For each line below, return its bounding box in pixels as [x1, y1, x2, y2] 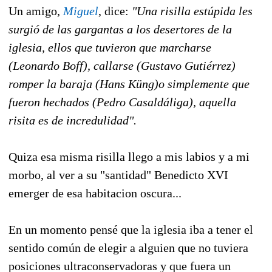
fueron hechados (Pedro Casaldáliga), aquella [8, 95, 236, 109]
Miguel [63, 4, 98, 18]
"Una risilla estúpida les [132, 4, 253, 18]
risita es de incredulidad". [8, 113, 137, 127]
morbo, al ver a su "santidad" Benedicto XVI [8, 168, 228, 182]
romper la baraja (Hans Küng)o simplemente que [8, 76, 250, 90]
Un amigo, [8, 4, 63, 18]
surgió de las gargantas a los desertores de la [8, 22, 232, 36]
